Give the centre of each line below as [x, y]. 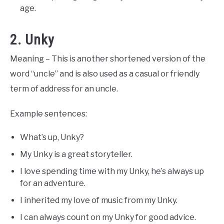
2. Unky [32, 40]
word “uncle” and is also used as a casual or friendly [105, 74]
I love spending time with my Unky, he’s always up [112, 171]
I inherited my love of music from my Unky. [99, 200]
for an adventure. [53, 183]
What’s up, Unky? [52, 137]
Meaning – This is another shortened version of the [108, 59]
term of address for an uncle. [64, 89]
